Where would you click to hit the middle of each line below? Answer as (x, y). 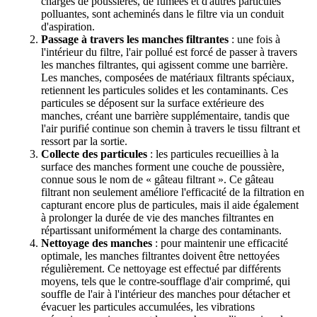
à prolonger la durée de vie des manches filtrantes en (157, 217)
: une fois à (254, 39)
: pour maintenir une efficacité (220, 243)
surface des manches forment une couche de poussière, (163, 166)
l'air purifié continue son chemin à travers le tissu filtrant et (171, 128)
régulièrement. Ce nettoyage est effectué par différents (161, 268)
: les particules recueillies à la (213, 154)
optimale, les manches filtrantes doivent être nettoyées (160, 255)
